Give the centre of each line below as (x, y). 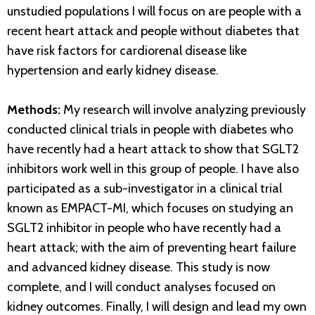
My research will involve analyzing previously (185, 110)
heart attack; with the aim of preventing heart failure (152, 248)
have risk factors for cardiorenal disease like (127, 51)
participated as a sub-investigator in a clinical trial (144, 189)
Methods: (35, 110)
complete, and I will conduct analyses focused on (141, 287)
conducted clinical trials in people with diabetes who (150, 130)
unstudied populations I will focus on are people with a (154, 12)
